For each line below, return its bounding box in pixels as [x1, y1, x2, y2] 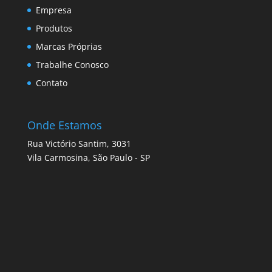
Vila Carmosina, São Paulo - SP [27, 151, 150, 163]
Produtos [35, 22, 72, 35]
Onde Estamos [27, 117, 102, 132]
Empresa [35, 4, 72, 16]
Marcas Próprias [35, 41, 102, 53]
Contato [35, 77, 67, 89]
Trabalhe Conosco [35, 59, 109, 71]
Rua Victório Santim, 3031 [27, 137, 131, 149]
